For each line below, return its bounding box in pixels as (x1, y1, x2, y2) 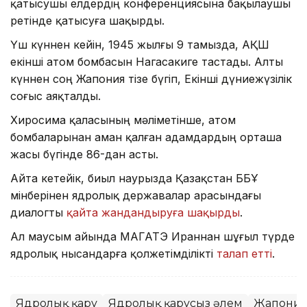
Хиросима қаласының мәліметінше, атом (10, 112, 236, 127)
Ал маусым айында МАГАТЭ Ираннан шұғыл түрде (10, 229, 295, 243)
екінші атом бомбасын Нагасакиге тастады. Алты (10, 54, 283, 69)
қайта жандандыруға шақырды (66, 205, 240, 219)
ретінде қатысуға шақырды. (10, 13, 164, 27)
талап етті (217, 246, 272, 260)
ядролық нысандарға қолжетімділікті (10, 246, 217, 260)
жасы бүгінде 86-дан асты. (10, 147, 158, 161)
